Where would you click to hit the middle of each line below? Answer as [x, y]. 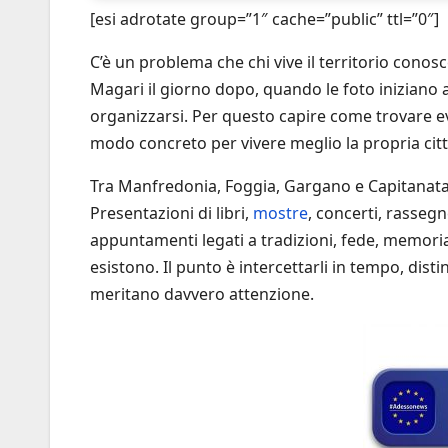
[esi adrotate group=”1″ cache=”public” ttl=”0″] [264, 19]
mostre [280, 213]
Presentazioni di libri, [171, 213]
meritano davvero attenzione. [202, 294]
